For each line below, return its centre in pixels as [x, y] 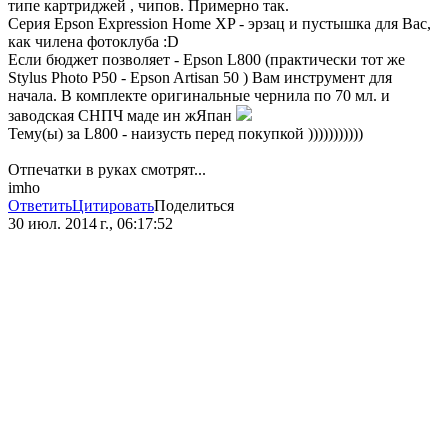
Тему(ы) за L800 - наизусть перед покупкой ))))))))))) [185, 134]
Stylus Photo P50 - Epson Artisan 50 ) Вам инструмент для [200, 78]
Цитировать [113, 206]
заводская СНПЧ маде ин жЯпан [122, 116]
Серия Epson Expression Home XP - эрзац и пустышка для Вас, [219, 24]
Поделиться [194, 206]
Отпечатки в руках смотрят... [107, 170]
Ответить [40, 206]
